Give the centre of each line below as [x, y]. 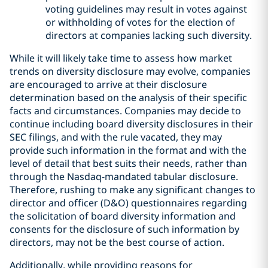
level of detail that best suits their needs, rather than [128, 163]
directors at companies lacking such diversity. [149, 35]
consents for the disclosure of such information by [124, 229]
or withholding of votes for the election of [140, 22]
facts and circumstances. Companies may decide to [125, 111]
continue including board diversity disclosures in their [131, 124]
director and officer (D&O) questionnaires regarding [128, 203]
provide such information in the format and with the [128, 150]
